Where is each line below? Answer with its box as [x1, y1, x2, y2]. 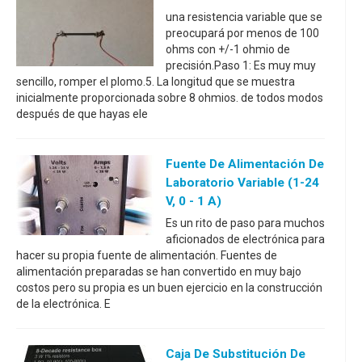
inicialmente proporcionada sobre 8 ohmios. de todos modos [16, 91, 323, 104]
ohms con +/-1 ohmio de [166, 43, 290, 56]
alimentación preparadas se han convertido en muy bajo [16, 265, 301, 278]
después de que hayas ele [16, 107, 148, 120]
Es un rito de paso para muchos [166, 217, 325, 229]
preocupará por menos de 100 [166, 27, 319, 40]
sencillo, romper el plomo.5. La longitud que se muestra [16, 75, 295, 88]
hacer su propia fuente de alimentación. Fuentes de [16, 249, 277, 262]
